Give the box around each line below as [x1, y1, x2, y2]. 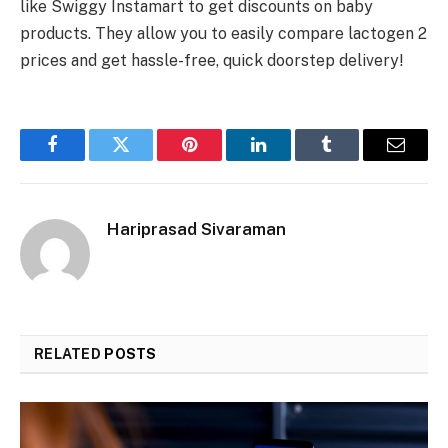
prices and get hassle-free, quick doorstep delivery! [20, 51, 403, 71]
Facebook [50, 150, 121, 169]
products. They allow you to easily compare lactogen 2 [20, 24, 427, 44]
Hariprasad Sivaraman [107, 219, 286, 240]
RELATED [34, 346, 105, 363]
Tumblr [325, 150, 379, 169]
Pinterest [188, 150, 252, 169]
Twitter [119, 150, 172, 169]
